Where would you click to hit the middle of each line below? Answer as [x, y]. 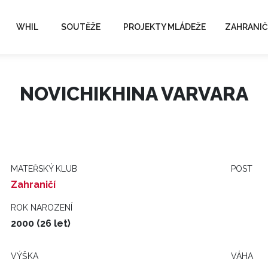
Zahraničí [33, 185]
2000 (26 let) [41, 223]
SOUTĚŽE [81, 27]
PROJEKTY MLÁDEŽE [165, 27]
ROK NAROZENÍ [42, 208]
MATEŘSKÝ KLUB [44, 169]
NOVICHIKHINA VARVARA [134, 94]
